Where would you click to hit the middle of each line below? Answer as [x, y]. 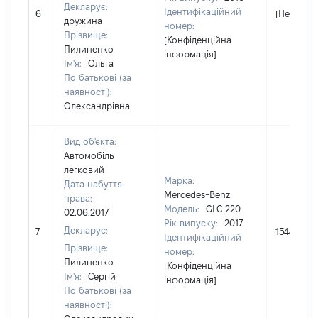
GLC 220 [223, 209]
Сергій [102, 276]
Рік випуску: [192, 223]
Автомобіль [89, 155]
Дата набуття [93, 184]
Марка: [179, 180]
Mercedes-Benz [197, 194]
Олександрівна [97, 106]
